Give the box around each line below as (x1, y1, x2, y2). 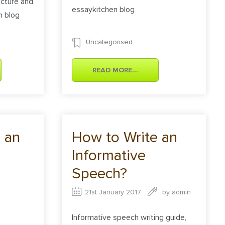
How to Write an (72, 128, 178, 147)
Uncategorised (86, 37, 133, 46)
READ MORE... (92, 65, 139, 74)
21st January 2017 (85, 187, 142, 196)
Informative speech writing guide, (72, 212, 187, 223)
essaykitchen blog (72, 5, 135, 15)
